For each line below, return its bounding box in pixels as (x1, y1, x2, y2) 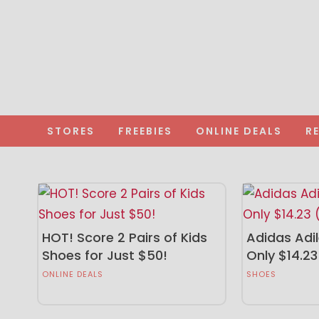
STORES (47, 123, 95, 138)
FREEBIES (118, 123, 172, 138)
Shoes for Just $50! (42, 246, 168, 264)
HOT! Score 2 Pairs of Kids (42, 228, 208, 246)
